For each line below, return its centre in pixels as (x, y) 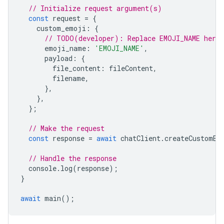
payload (58, 58)
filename (69, 78)
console (42, 168)
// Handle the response (72, 158)
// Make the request (66, 128)
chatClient (140, 138)
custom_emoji (61, 28)
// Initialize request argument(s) (95, 8)
